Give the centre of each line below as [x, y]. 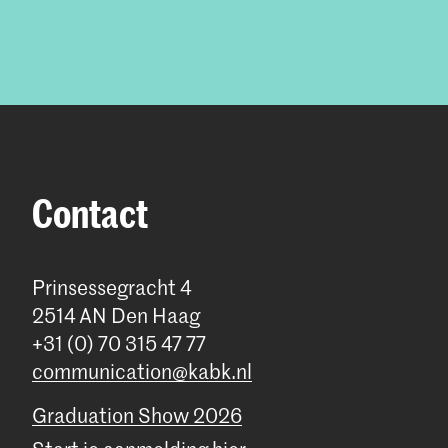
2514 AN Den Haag [116, 315]
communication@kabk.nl [142, 371]
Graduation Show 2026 [137, 415]
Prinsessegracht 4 [111, 287]
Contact [90, 213]
